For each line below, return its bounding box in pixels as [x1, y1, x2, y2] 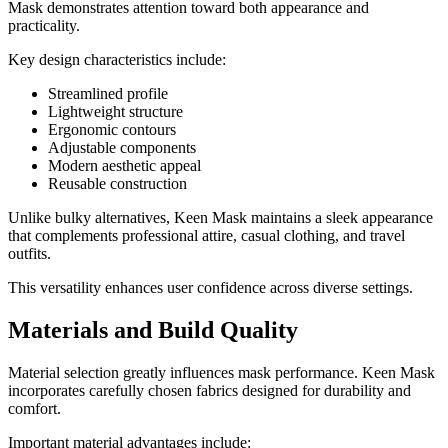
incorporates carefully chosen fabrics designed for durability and [8, 382, 411, 400]
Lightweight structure [48, 103, 183, 121]
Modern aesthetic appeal [48, 157, 201, 175]
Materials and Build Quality [8, 317, 298, 344]
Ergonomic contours [48, 121, 176, 139]
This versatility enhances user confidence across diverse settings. [8, 279, 413, 297]
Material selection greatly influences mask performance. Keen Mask [8, 364, 435, 382]
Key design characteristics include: [8, 51, 226, 69]
